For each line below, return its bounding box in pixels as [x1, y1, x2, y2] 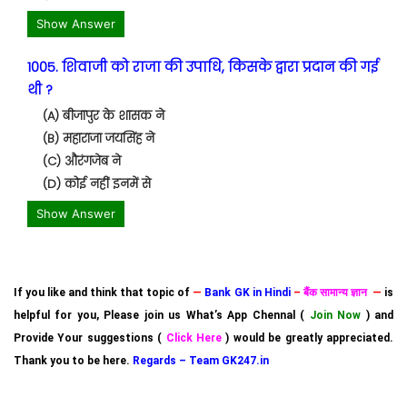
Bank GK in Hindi [204, 286, 291, 299]
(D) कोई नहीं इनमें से [43, 175, 151, 193]
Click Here [165, 332, 223, 344]
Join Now [309, 309, 362, 322]
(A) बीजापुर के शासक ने [43, 107, 164, 124]
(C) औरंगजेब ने [43, 153, 121, 170]
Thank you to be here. [14, 354, 133, 367]
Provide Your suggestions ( [14, 332, 166, 344]
